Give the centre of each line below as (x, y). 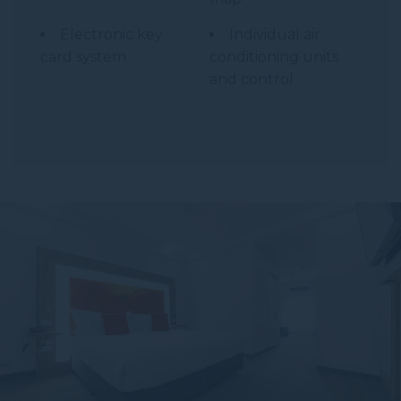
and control (252, 79)
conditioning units (274, 56)
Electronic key (111, 34)
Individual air (275, 34)
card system (83, 56)
